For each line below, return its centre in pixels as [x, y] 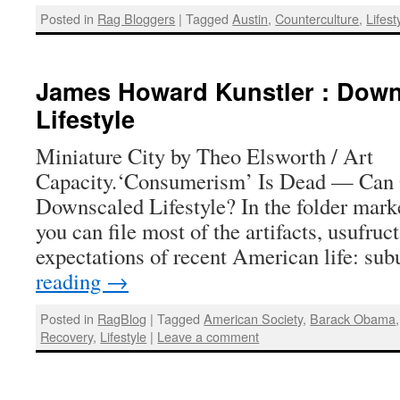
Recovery [67, 336]
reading [71, 281]
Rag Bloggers [137, 18]
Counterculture [317, 18]
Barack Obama [353, 318]
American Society [254, 318]
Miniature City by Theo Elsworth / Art [204, 156]
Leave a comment [208, 336]
